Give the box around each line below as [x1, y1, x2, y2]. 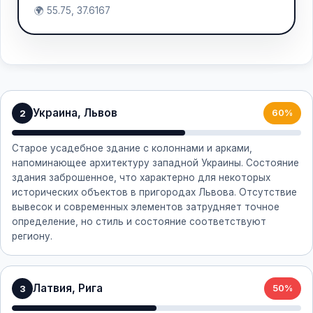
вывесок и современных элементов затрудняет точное [12, 201, 279, 212]
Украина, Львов [33, 106, 117, 119]
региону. [12, 231, 52, 242]
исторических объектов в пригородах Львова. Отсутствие [12, 187, 297, 198]
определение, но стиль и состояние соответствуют [12, 216, 266, 227]
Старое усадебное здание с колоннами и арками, [12, 143, 252, 154]
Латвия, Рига [33, 282, 103, 295]
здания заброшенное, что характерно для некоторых [12, 172, 270, 183]
